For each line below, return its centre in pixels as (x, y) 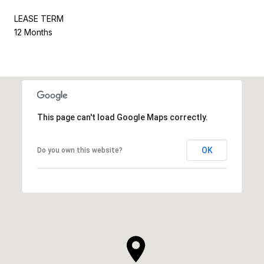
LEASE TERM (39, 18)
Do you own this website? (80, 150)
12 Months (33, 32)
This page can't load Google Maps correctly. (122, 117)
